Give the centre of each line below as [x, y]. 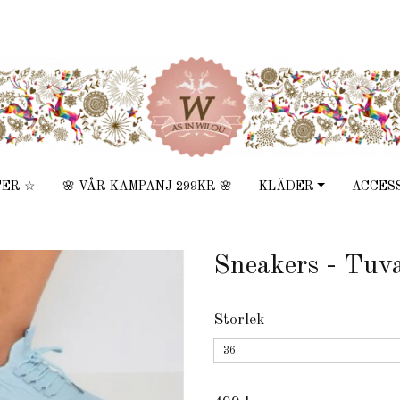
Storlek [239, 320]
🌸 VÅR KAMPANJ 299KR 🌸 [147, 187]
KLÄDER [286, 187]
